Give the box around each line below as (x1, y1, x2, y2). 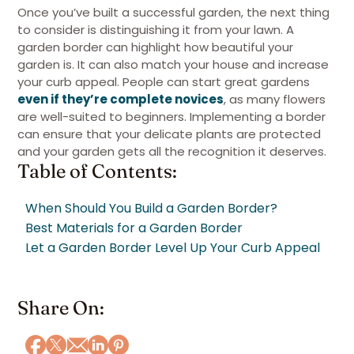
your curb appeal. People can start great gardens (17, 73, 310, 90)
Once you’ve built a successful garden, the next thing (17, 4, 330, 21)
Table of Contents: (17, 160, 177, 183)
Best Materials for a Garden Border (25, 219, 243, 237)
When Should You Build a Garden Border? (25, 199, 277, 217)
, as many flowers (224, 91, 326, 107)
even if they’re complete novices (17, 91, 224, 107)
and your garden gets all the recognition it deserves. (17, 143, 326, 160)
